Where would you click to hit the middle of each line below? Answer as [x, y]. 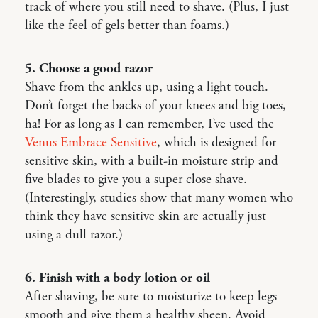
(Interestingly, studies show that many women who [159, 198]
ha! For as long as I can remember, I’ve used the [149, 124]
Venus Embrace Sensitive [91, 142]
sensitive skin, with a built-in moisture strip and [152, 161]
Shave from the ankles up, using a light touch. [147, 87]
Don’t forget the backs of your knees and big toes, [155, 105]
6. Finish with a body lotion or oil [117, 278]
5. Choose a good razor [89, 68]
